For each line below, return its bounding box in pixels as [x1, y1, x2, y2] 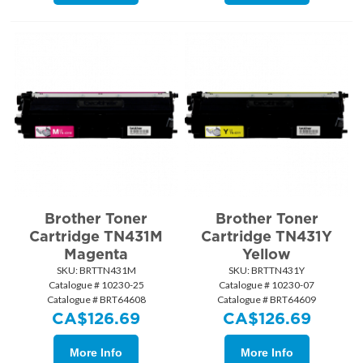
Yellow [242, 246, 292, 263]
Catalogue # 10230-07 [219, 279, 315, 292]
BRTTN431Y [250, 264, 305, 277]
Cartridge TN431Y [201, 228, 333, 246]
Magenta [64, 246, 129, 263]
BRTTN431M [77, 264, 136, 277]
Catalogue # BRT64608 [46, 293, 146, 306]
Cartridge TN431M [29, 228, 164, 246]
